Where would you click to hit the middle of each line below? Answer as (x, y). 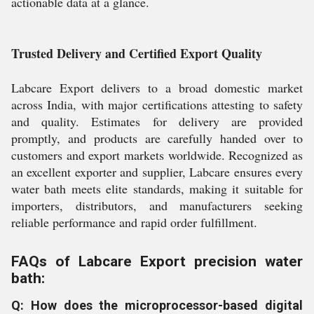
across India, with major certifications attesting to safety (157, 104)
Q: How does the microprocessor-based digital (157, 305)
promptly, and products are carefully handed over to (157, 138)
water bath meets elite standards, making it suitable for (157, 189)
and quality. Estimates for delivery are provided (157, 121)
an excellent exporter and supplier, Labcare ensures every (157, 172)
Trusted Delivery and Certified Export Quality (137, 53)
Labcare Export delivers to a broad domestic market (157, 88)
